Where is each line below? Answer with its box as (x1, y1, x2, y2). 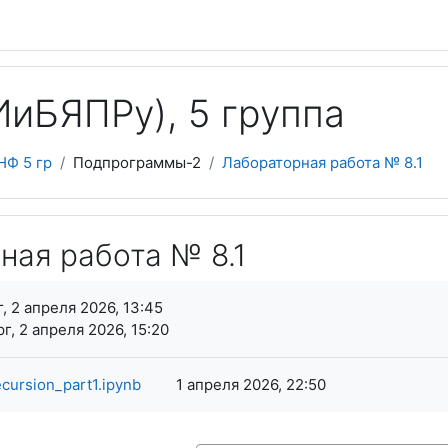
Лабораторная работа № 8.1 (222, 153, 423, 172)
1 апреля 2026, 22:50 (175, 375, 326, 394)
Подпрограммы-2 (73, 153, 201, 172)
